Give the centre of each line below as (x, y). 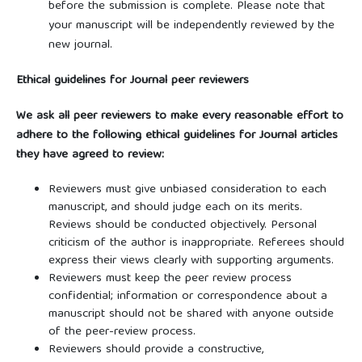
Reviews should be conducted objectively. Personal (182, 225)
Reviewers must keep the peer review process (170, 279)
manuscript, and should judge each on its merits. (175, 208)
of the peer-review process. (122, 332)
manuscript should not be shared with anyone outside (191, 314)
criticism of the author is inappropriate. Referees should (196, 243)
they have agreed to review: (90, 155)
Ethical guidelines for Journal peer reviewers (132, 80)
